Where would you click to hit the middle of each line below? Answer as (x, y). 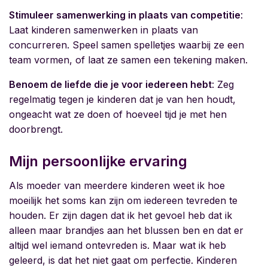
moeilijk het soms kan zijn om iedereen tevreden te (123, 201)
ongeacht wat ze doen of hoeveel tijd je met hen (118, 115)
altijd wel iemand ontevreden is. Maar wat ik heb (118, 246)
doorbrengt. (36, 130)
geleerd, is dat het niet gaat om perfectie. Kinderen (123, 261)
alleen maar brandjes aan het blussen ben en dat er (126, 231)
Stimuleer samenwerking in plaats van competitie (125, 15)
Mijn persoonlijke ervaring (98, 162)
